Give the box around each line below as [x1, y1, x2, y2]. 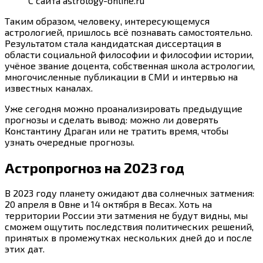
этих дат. [5, 243, 45, 255]
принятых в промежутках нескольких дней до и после [5, 232, 252, 244]
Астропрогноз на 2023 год [5, 159, 184, 176]
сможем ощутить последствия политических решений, [5, 221, 254, 232]
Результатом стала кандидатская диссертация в [5, 37, 221, 49]
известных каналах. [5, 82, 93, 93]
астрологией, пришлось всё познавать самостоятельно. [5, 26, 252, 38]
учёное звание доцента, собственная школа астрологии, [5, 59, 255, 71]
